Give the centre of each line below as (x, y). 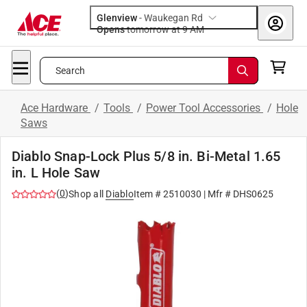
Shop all (86, 194)
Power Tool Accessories (205, 108)
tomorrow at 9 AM (197, 29)
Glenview (117, 18)
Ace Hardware (56, 108)
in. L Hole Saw (56, 173)
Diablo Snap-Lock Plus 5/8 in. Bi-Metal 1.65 (146, 156)
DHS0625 (253, 194)
